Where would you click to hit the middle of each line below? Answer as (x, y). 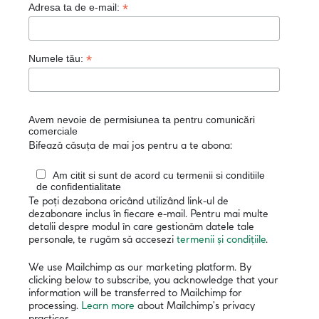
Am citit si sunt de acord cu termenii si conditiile (158, 176)
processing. (55, 306)
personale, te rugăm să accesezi (103, 240)
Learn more (108, 306)
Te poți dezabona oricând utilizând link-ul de (129, 201)
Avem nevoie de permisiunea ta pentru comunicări (142, 119)
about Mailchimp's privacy (195, 306)
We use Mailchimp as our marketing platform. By (140, 267)
